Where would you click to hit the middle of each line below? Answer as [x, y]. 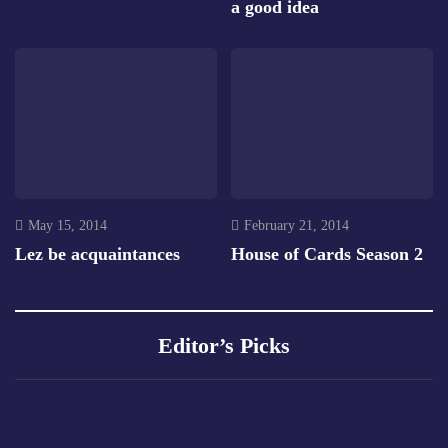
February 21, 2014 [296, 225]
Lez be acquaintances [97, 254]
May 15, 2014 [67, 225]
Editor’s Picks [224, 345]
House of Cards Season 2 [327, 254]
